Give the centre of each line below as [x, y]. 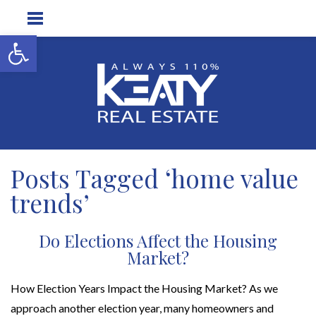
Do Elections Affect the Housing [158, 240]
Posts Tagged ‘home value [154, 178]
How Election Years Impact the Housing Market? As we [144, 288]
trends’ [50, 203]
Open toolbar [42, 41]
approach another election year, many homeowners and [142, 308]
